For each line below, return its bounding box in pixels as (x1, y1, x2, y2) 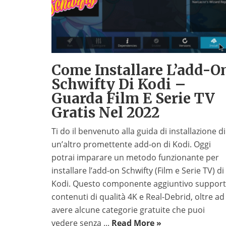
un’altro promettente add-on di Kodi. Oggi (51, 139, 211, 150)
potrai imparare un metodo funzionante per (51, 152, 219, 163)
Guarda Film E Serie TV (51, 89, 215, 108)
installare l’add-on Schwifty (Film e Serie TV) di (51, 165, 224, 177)
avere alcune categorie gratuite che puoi (51, 204, 205, 216)
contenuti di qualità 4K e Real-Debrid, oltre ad (51, 191, 224, 203)
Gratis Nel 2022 (51, 103, 159, 122)
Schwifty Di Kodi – (51, 75, 186, 94)
